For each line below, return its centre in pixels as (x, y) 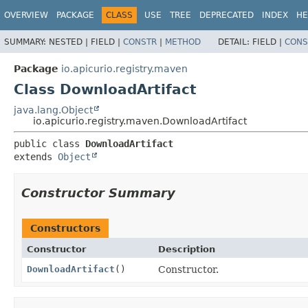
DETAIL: (235, 42)
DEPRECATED (227, 15)
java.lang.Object (53, 110)
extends (36, 156)
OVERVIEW (26, 15)
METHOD (183, 42)
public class (49, 143)
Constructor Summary (98, 192)
